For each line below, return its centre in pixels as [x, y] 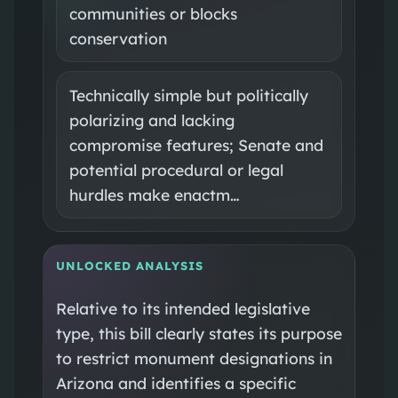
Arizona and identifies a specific [175, 382]
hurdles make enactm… [154, 194]
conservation [118, 38]
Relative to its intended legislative [183, 308]
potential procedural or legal [176, 169]
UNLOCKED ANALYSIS [129, 265]
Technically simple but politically [188, 95]
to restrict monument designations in [194, 358]
